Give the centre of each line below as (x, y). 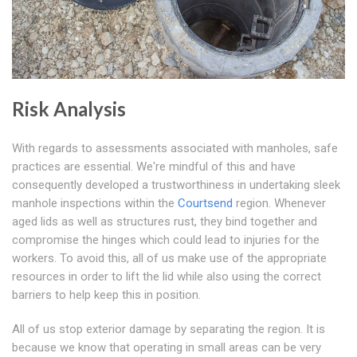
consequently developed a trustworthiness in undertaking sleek (176, 185)
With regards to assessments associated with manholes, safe (175, 149)
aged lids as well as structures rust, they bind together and (165, 222)
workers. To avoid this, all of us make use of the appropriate (169, 259)
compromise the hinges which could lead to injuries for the (166, 240)
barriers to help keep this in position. (106, 295)
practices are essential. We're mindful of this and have (154, 167)
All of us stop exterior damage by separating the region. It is (169, 330)
